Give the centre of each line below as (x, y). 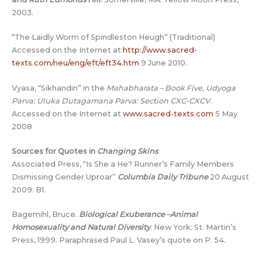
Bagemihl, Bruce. (45, 215)
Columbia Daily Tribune (163, 177)
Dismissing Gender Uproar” (65, 177)
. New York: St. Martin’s (193, 227)
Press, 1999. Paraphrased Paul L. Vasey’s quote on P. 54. (119, 240)
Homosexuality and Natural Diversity (81, 227)
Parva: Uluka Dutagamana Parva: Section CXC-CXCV (111, 101)
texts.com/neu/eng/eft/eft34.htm (75, 63)
